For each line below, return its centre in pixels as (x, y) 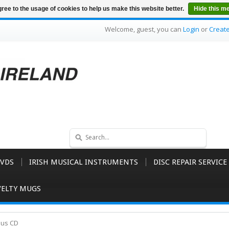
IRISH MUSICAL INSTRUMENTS (84, 162)
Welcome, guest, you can (144, 29)
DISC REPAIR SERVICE (190, 162)
